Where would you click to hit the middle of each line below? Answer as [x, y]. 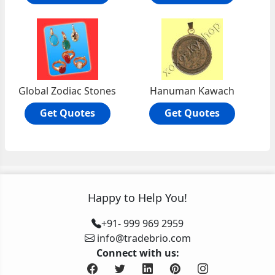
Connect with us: [137, 253]
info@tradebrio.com [144, 238]
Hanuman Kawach [192, 91]
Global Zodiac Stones [68, 91]
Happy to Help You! [137, 198]
